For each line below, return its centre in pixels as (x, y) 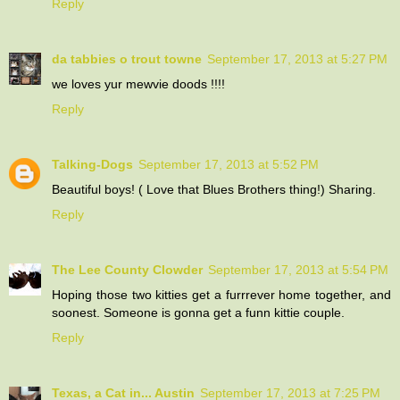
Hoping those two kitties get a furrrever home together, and (221, 294)
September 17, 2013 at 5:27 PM (297, 58)
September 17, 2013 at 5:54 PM (298, 269)
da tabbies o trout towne (127, 58)
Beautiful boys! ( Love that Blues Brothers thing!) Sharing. (214, 189)
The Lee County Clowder (127, 269)
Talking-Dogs (92, 164)
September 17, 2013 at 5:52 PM (229, 164)
